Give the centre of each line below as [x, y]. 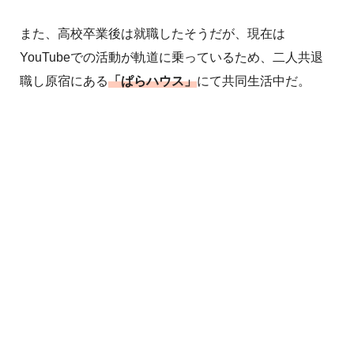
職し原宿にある [64, 81]
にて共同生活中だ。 [254, 81]
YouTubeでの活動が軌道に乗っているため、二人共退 [171, 58]
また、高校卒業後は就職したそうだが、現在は [153, 34]
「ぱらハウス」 [153, 81]
